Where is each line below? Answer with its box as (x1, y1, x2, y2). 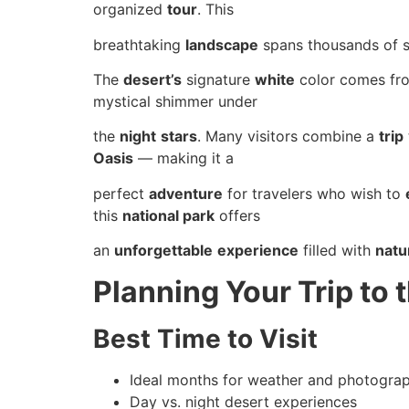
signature (182, 70, 255, 89)
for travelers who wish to (223, 184, 405, 203)
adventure (149, 184, 223, 203)
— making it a (133, 149, 234, 168)
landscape (185, 35, 258, 54)
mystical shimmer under (93, 92, 257, 111)
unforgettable (114, 241, 213, 260)
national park (122, 205, 215, 225)
